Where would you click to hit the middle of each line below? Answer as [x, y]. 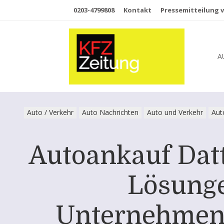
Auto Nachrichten [110, 112]
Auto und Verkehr [175, 112]
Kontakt [137, 10]
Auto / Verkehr [50, 112]
